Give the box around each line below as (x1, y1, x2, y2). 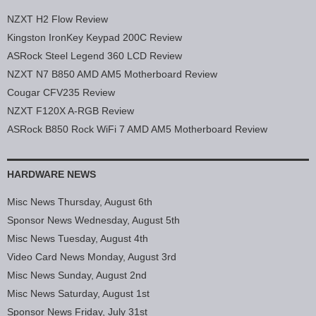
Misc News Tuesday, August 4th (7, 233, 148, 245)
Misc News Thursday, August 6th (7, 196, 152, 208)
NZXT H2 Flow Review (7, 13, 108, 25)
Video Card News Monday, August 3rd (7, 251, 176, 263)
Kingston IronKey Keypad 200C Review (7, 32, 182, 44)
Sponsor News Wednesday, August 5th (7, 214, 180, 226)
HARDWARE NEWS (7, 169, 96, 181)
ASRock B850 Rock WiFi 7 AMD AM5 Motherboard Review (7, 123, 267, 135)
